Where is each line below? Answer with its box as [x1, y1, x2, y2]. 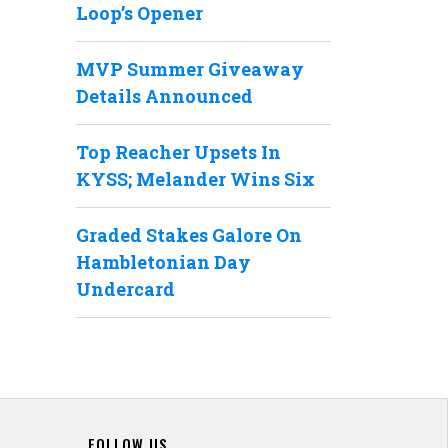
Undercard [76, 277, 175, 301]
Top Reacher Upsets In [76, 140, 281, 164]
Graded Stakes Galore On [76, 223, 302, 247]
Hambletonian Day [76, 250, 251, 274]
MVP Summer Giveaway [76, 57, 304, 81]
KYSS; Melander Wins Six [76, 167, 315, 191]
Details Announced [76, 84, 253, 108]
